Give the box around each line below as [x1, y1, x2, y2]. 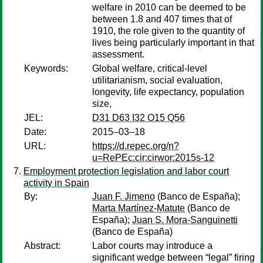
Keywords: [24, 63, 68, 73]
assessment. [92, 49, 144, 59]
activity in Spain [23, 178, 89, 188]
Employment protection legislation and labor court [23, 166, 229, 176]
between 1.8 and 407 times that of [92, 14, 232, 24]
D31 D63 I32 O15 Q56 [92, 113, 185, 123]
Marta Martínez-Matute [92, 203, 185, 213]
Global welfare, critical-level [92, 63, 207, 73]
